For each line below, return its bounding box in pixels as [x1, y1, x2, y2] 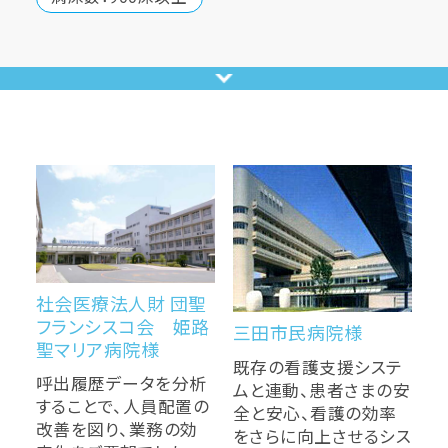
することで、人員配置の [35, 398, 210, 420]
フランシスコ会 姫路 [35, 317, 210, 341]
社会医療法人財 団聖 [35, 294, 207, 318]
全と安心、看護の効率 [232, 404, 397, 426]
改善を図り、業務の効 [35, 421, 198, 443]
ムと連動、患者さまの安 [232, 381, 411, 403]
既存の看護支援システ [232, 358, 402, 380]
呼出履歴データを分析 [35, 375, 207, 397]
